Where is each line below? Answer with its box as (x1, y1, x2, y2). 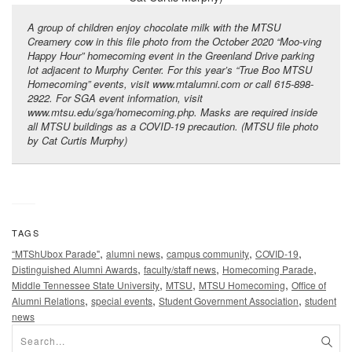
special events (91, 294, 152, 308)
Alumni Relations (12, 294, 85, 308)
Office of (291, 278, 326, 292)
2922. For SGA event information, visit (27, 90, 203, 106)
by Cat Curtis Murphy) (27, 133, 127, 148)
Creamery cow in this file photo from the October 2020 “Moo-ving (27, 34, 321, 49)
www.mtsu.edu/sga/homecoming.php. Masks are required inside (27, 104, 317, 120)
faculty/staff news (144, 262, 216, 277)
